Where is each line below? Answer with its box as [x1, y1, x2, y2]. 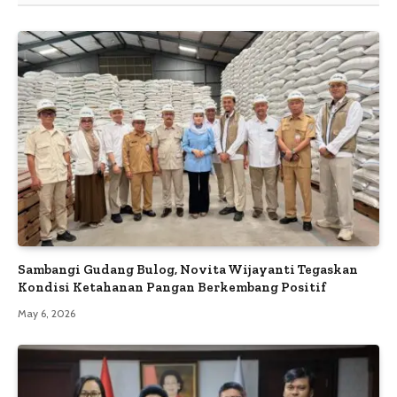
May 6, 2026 [18, 307, 75, 321]
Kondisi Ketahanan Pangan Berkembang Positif [18, 279, 326, 296]
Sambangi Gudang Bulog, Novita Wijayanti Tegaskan [18, 261, 358, 278]
